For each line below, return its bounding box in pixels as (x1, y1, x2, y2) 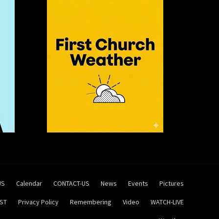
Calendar (16, 179, 42, 188)
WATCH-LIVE (151, 197, 184, 207)
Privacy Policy (18, 197, 59, 207)
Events (128, 179, 148, 188)
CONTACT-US (53, 179, 89, 188)
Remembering (70, 197, 111, 207)
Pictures (159, 179, 184, 188)
